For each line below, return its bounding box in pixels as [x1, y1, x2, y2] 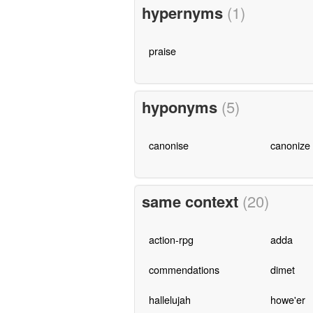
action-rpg [148, 231, 194, 247]
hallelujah [148, 291, 191, 307]
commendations [148, 261, 219, 277]
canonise [148, 138, 189, 153]
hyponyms [141, 96, 221, 119]
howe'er [270, 291, 305, 307]
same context [141, 189, 242, 212]
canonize [270, 138, 310, 153]
